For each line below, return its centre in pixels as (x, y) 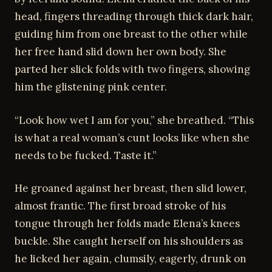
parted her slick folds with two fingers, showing (132, 69)
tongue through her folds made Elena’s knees (127, 223)
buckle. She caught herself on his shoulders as (129, 241)
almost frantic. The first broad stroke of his (120, 206)
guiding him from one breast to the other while (131, 34)
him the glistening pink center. (91, 87)
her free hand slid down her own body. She (121, 52)
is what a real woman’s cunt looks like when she (132, 138)
